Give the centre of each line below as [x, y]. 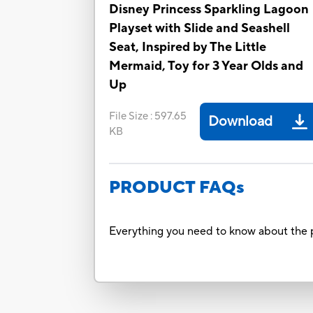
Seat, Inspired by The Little [188, 48]
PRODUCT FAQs [177, 188]
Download [241, 122]
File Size [129, 117]
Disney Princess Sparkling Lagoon [209, 10]
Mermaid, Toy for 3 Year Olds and [206, 66]
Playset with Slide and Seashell [200, 29]
